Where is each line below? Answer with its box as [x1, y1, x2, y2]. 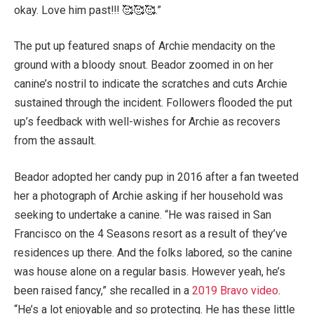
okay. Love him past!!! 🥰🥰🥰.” [14, 3, 161, 17]
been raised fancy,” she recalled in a [14, 283, 192, 297]
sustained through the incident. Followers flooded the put [14, 96, 292, 110]
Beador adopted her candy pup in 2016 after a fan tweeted [14, 170, 299, 184]
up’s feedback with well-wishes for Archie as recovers [14, 115, 280, 129]
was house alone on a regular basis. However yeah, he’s [14, 264, 285, 278]
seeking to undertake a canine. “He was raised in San [14, 207, 271, 221]
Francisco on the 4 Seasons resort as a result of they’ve [14, 226, 287, 240]
